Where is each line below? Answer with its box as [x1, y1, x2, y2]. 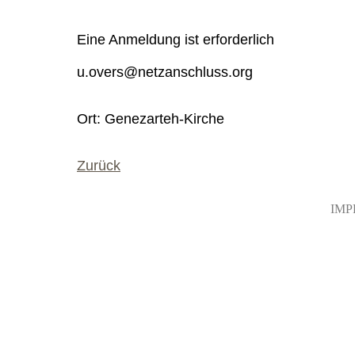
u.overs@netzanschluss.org [77, 64, 253, 81]
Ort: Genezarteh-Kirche [77, 111, 224, 128]
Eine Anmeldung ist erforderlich [77, 32, 274, 48]
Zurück [77, 158, 120, 174]
